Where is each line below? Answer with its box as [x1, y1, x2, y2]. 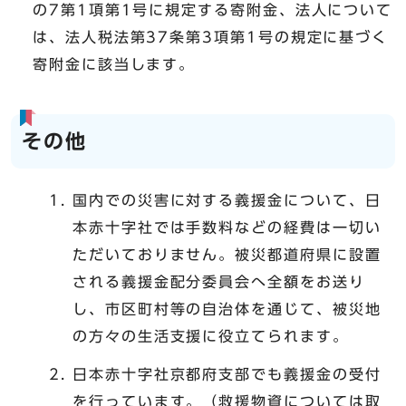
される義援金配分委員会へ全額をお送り [72, 275, 365, 290]
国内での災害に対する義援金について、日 [72, 193, 382, 208]
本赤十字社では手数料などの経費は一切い [72, 220, 382, 236]
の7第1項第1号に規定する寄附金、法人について [33, 3, 393, 18]
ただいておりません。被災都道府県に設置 [72, 247, 382, 263]
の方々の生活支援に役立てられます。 [72, 329, 349, 344]
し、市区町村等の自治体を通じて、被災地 [72, 302, 382, 317]
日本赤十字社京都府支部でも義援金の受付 [72, 367, 382, 382]
